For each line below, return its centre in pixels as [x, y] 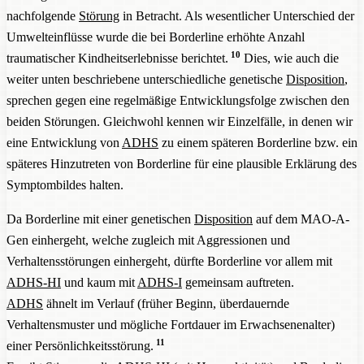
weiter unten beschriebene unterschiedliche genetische [146, 79]
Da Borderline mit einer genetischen [100, 219]
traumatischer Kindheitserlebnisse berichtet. [117, 58]
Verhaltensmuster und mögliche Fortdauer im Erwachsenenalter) [171, 324]
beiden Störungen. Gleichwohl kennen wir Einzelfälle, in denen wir [180, 121]
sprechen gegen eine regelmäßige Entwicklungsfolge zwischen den [178, 100]
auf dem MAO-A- [301, 219]
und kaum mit [99, 282]
